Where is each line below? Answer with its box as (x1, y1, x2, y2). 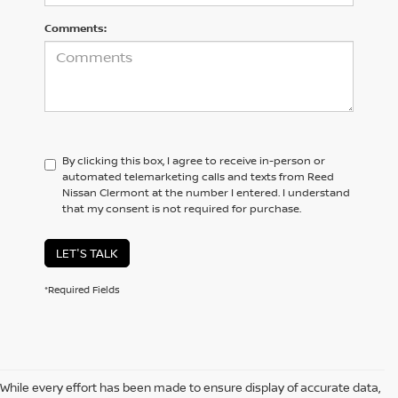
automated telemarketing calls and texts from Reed (62, 169, 334, 185)
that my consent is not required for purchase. (62, 201, 301, 217)
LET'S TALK (56, 245, 118, 262)
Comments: (44, 20, 107, 36)
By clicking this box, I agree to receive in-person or (62, 153, 325, 169)
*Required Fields (44, 283, 120, 297)
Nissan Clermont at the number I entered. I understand (62, 185, 350, 201)
